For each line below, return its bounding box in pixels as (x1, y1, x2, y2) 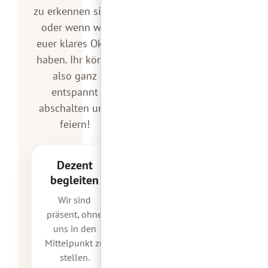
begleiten (50, 172, 99, 188)
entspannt (51, 84, 98, 99)
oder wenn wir (41, 20, 108, 34)
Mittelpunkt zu (44, 236, 105, 249)
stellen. (59, 251, 90, 263)
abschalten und (39, 100, 111, 115)
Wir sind (58, 193, 92, 206)
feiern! (59, 117, 90, 131)
